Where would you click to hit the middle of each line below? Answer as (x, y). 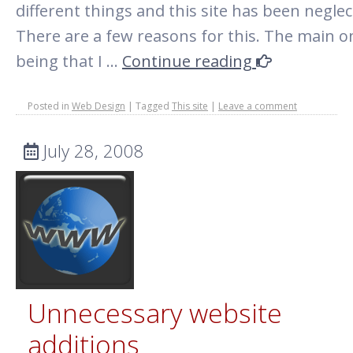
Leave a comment (258, 106)
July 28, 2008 (91, 150)
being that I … (69, 61)
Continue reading (189, 61)
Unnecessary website (155, 313)
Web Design (98, 106)
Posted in (48, 106)
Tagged (152, 106)
